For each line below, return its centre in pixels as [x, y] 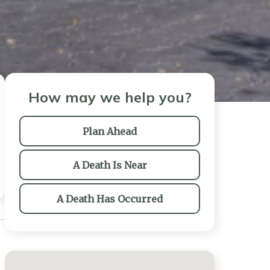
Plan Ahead [110, 131]
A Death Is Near [110, 165]
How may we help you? [110, 97]
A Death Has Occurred [110, 199]
